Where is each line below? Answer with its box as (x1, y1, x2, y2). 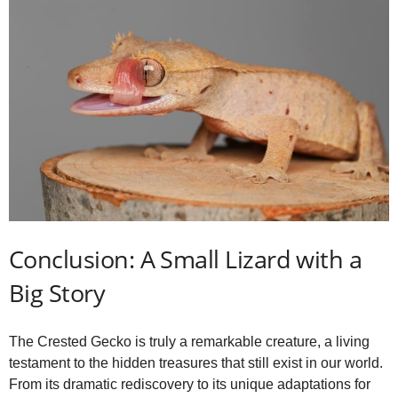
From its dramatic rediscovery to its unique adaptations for (9, 376, 370, 392)
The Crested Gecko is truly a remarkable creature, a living (9, 333, 370, 349)
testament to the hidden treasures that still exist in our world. (9, 354, 383, 370)
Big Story (9, 275, 106, 309)
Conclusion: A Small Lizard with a (9, 242, 362, 275)
